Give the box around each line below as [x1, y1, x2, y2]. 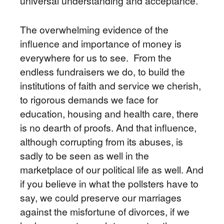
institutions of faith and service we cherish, [20, 78, 201, 92]
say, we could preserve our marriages [20, 190, 181, 204]
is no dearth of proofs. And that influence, [20, 120, 196, 134]
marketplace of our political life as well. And [20, 162, 203, 176]
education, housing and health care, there [20, 106, 198, 120]
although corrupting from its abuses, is [20, 134, 183, 148]
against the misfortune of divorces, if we [20, 204, 189, 218]
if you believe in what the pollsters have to [20, 176, 198, 190]
